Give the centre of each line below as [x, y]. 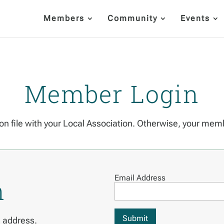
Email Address [140, 177]
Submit [135, 218]
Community [132, 18]
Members [64, 18]
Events [195, 18]
